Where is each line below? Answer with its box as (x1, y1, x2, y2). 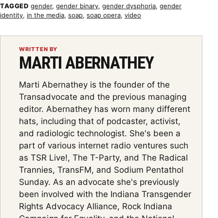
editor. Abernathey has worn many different (19, 104, 191, 114)
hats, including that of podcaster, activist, (19, 116, 181, 126)
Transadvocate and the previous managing (19, 91, 187, 102)
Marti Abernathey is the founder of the (19, 79, 170, 90)
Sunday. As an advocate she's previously (19, 177, 180, 187)
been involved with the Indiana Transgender (19, 189, 192, 199)
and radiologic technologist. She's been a (19, 128, 181, 138)
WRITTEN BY (19, 46, 58, 53)
